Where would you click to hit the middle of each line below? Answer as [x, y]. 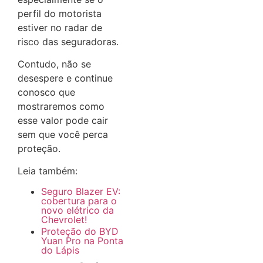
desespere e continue [65, 78]
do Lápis [60, 250]
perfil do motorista [60, 13]
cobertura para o [79, 200]
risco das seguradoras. [68, 41]
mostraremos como [61, 106]
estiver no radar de [60, 27]
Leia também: [48, 171]
